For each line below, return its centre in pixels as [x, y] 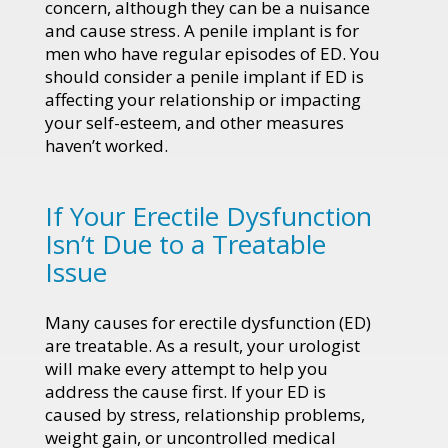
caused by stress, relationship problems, [205, 414]
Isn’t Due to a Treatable [185, 243]
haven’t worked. [106, 145]
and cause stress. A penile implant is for [202, 30]
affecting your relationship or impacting [203, 99]
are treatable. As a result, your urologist [202, 345]
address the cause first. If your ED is [185, 391]
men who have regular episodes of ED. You [212, 53]
